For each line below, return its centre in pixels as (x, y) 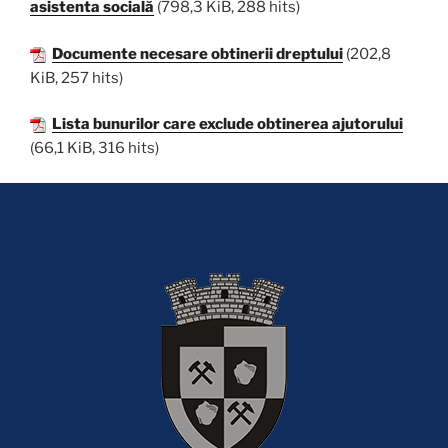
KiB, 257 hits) (76, 77)
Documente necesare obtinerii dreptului (197, 53)
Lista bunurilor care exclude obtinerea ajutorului (227, 124)
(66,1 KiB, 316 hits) (94, 148)
